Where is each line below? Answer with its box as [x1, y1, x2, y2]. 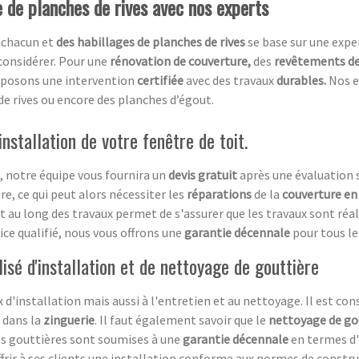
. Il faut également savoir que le [95, 312, 268, 329]
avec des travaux [186, 72, 276, 89]
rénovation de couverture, [110, 53, 253, 70]
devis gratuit [168, 167, 237, 184]
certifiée [137, 72, 186, 89]
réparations [187, 186, 252, 203]
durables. [276, 72, 329, 89]
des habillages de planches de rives [56, 34, 248, 50]
